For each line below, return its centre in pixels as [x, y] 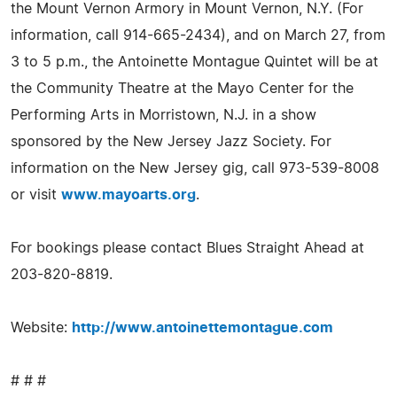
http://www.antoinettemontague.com [202, 327]
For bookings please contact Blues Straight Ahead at [187, 248]
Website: [41, 327]
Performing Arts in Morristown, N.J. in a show [163, 115]
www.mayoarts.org [128, 195]
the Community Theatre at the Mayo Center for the [182, 88]
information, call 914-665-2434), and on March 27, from [198, 35]
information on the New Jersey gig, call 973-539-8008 [195, 168]
